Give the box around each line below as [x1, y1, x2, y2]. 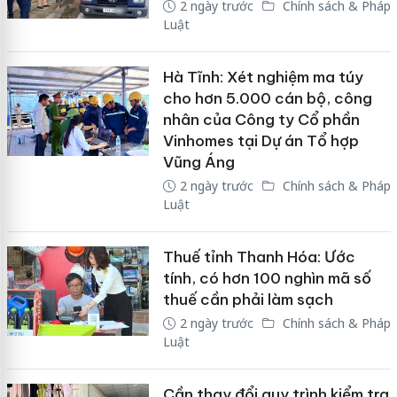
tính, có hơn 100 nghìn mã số [162, 268, 371, 288]
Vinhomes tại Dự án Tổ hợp [162, 130, 359, 151]
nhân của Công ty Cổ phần [162, 109, 360, 129]
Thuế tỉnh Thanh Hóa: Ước [162, 246, 355, 267]
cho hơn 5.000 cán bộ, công [162, 88, 372, 108]
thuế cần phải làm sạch [162, 289, 333, 309]
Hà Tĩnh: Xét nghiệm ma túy [162, 66, 363, 87]
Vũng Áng [162, 152, 235, 172]
